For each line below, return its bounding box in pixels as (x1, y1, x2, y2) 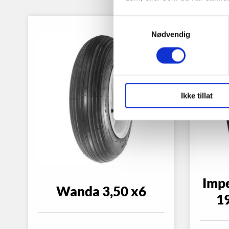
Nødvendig (151, 30, 191, 39)
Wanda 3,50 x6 (56, 183, 147, 200)
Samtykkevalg (113, 17, 162, 26)
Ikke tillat (180, 91, 213, 100)
